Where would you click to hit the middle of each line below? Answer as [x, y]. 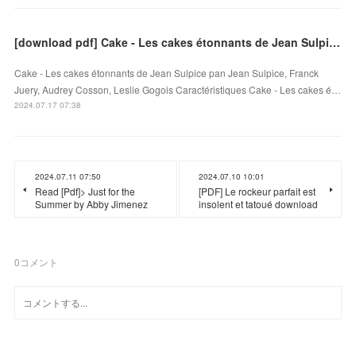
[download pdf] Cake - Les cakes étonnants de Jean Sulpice [335, 42]
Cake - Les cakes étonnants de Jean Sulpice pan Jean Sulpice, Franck [167, 72]
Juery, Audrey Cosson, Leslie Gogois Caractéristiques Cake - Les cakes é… [178, 89]
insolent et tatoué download [258, 203]
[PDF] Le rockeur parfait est [257, 191]
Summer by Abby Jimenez [92, 203]
